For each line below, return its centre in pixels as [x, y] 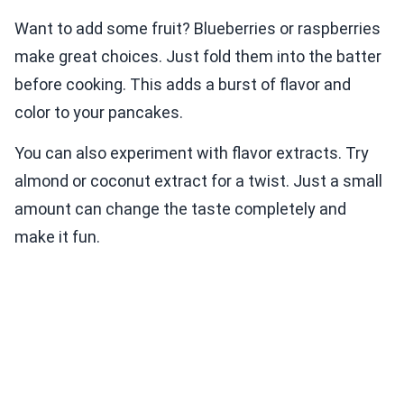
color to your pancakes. [99, 113]
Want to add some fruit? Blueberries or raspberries [197, 29]
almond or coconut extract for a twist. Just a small [198, 181]
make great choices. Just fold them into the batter [198, 57]
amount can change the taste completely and [180, 209]
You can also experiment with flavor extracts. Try [192, 153]
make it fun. [57, 237]
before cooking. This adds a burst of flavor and [183, 85]
